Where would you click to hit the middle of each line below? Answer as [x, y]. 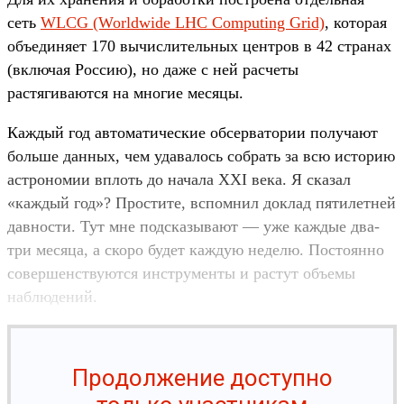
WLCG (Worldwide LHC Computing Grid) [183, 22]
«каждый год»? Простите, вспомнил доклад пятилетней [202, 202]
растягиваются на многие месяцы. [125, 92]
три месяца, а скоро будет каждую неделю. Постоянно [196, 249]
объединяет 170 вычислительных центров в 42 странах [199, 46]
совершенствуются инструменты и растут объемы [181, 273]
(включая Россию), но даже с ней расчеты [153, 69]
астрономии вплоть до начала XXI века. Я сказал [179, 179]
